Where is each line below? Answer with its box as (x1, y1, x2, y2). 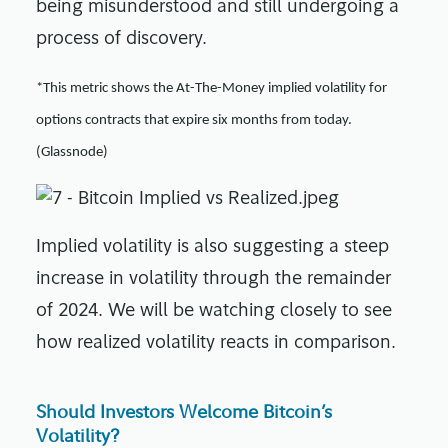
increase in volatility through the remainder (36, 270, 391, 290)
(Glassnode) (36, 145, 108, 161)
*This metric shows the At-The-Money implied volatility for (36, 81, 387, 97)
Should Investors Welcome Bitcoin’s (36, 400, 332, 424)
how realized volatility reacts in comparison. (36, 334, 396, 354)
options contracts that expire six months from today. (36, 113, 352, 129)
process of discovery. (36, 30, 212, 50)
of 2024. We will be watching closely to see (36, 302, 392, 322)
